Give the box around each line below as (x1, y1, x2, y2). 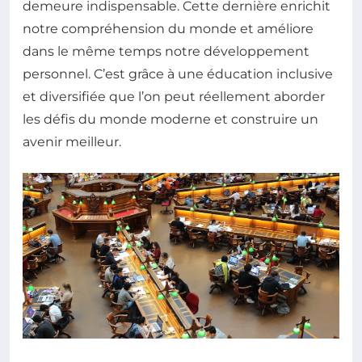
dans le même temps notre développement (23, 44, 309, 60)
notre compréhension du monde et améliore (23, 21, 314, 37)
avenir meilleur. (23, 134, 121, 150)
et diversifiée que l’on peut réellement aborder (23, 89, 325, 105)
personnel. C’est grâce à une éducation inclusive (23, 66, 333, 82)
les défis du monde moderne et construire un (23, 112, 318, 128)
